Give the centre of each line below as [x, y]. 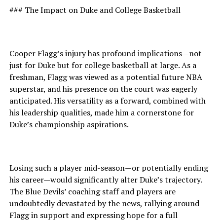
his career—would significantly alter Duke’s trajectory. [105, 180]
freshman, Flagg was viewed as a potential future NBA [106, 77]
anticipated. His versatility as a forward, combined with [107, 101]
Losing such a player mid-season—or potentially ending [109, 168]
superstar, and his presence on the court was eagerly [103, 89]
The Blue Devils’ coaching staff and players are [92, 191]
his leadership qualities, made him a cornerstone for [101, 112]
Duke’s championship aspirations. [69, 124]
